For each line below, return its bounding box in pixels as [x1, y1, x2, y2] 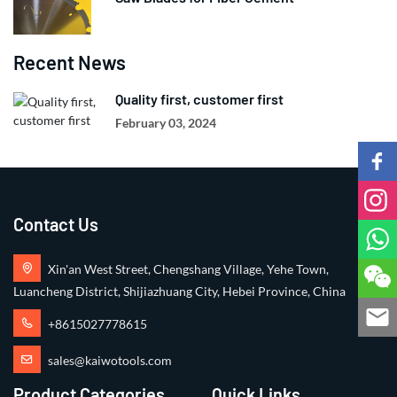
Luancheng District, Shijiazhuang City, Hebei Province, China [13, 284, 346, 299]
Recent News [13, 51, 126, 74]
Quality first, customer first [114, 90, 284, 107]
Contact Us [13, 214, 98, 235]
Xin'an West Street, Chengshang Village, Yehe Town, [48, 261, 329, 276]
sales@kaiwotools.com [48, 353, 172, 368]
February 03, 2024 [114, 115, 216, 130]
